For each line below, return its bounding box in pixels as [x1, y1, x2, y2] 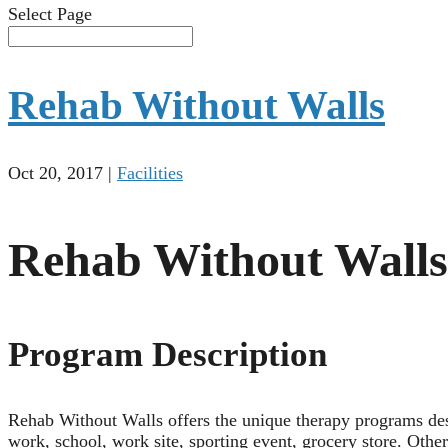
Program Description [8, 335, 327, 375]
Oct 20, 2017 [8, 163, 103, 184]
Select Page [8, 4, 92, 24]
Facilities [117, 163, 183, 184]
